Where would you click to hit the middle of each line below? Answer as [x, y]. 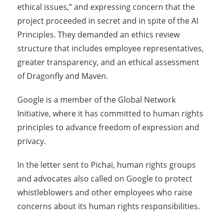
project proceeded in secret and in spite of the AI [108, 21]
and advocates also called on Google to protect [105, 179]
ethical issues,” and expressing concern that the [106, 7]
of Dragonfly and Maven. [63, 76]
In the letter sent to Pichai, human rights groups [107, 165]
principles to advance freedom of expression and [108, 128]
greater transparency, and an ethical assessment [108, 62]
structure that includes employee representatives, [110, 49]
